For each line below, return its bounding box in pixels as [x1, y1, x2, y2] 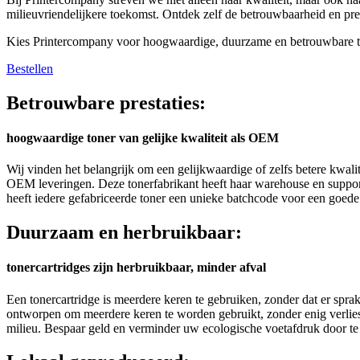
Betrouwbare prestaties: [6, 92, 206, 113]
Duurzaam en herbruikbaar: [6, 222, 242, 243]
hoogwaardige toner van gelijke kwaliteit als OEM [6, 130, 279, 145]
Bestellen [6, 61, 53, 76]
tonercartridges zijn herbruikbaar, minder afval [6, 260, 266, 275]
